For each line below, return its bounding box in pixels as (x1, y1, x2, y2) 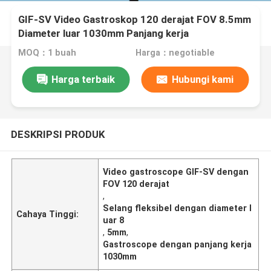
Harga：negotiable (135, 48, 215, 58)
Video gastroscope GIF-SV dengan (103, 166, 249, 177)
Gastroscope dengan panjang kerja (103, 239, 252, 249)
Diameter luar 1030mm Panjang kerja (18, 27, 189, 40)
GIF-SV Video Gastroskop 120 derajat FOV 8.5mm (18, 13, 252, 26)
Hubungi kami (171, 73, 233, 85)
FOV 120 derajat (103, 178, 170, 189)
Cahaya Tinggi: (16, 209, 79, 219)
